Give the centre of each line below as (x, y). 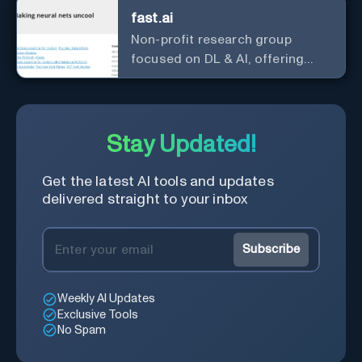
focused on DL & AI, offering (218, 59)
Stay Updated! (181, 145)
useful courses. (178, 78)
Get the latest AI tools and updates (158, 181)
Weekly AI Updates (107, 299)
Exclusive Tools (98, 315)
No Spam (82, 330)
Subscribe (271, 250)
